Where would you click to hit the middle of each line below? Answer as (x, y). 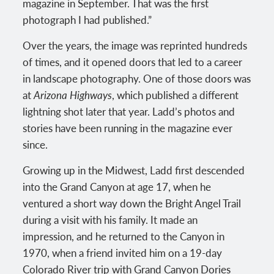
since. (35, 144)
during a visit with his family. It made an (110, 219)
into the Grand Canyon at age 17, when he (117, 186)
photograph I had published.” (87, 19)
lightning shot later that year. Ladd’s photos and (129, 111)
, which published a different (176, 94)
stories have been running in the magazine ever (128, 128)
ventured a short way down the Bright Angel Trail (132, 203)
